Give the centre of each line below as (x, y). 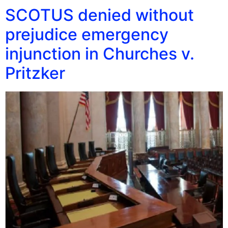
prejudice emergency (87, 34)
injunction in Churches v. (100, 53)
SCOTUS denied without (99, 15)
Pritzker (35, 73)
